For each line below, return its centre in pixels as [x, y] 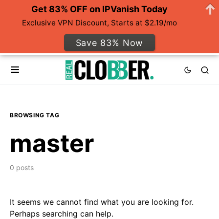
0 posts [22, 168]
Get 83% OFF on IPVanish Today [99, 9]
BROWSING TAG [35, 115]
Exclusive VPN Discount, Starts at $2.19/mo [100, 23]
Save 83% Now [109, 43]
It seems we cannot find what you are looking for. [102, 202]
